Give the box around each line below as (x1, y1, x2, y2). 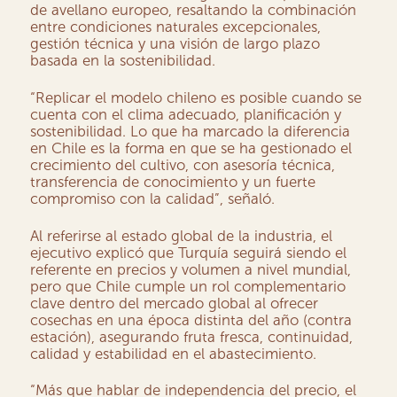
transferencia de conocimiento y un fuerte (30, 173, 316, 191)
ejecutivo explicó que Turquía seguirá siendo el (30, 243, 347, 261)
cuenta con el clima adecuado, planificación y (30, 105, 342, 124)
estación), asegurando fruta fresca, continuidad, (30, 327, 354, 346)
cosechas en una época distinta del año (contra (30, 310, 353, 329)
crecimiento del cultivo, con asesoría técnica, (30, 156, 336, 175)
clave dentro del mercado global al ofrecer (30, 293, 319, 312)
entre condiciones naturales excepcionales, (30, 18, 322, 36)
